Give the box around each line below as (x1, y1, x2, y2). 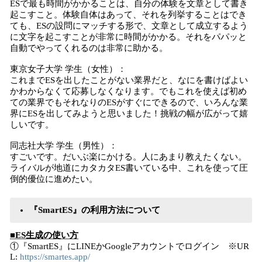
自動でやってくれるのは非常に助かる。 (10, 43, 168, 53)
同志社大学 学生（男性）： (10, 141, 118, 150)
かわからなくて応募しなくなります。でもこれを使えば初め (10, 87, 247, 96)
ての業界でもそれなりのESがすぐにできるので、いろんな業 (10, 98, 248, 107)
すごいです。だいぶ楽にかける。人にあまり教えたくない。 (10, 152, 247, 161)
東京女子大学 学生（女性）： (10, 64, 126, 74)
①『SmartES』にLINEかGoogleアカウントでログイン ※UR (10, 242, 249, 251)
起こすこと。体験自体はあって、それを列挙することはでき (10, 10, 247, 19)
